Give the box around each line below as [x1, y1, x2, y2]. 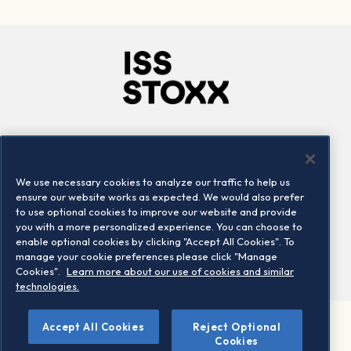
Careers [92, 160, 137, 175]
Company [92, 135, 160, 154]
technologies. [16, 280, 79, 292]
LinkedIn [198, 160, 244, 175]
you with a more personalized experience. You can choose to [16, 220, 302, 233]
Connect [198, 135, 259, 154]
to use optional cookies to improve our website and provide [16, 205, 297, 218]
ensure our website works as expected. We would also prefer [16, 190, 304, 203]
